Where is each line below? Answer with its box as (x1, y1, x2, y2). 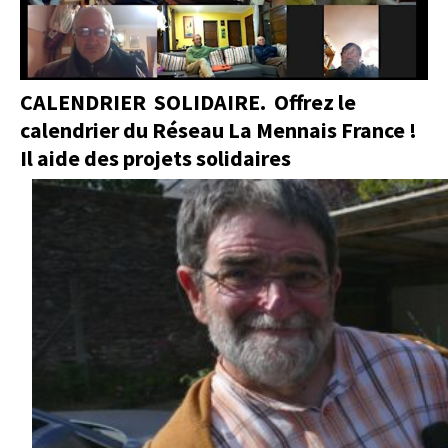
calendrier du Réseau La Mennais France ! (20, 116, 417, 144)
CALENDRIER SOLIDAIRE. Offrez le (20, 88, 356, 116)
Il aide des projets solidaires (20, 144, 291, 172)
